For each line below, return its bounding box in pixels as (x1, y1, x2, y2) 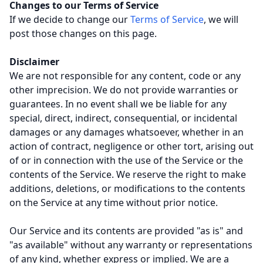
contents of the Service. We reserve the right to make (9, 168, 246, 181)
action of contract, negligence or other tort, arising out (9, 140, 254, 153)
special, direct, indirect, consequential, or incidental (9, 112, 237, 124)
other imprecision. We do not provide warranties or (9, 83, 238, 96)
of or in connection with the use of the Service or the (9, 154, 243, 167)
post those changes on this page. (9, 27, 159, 40)
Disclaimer (9, 55, 59, 68)
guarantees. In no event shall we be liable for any (9, 97, 227, 110)
